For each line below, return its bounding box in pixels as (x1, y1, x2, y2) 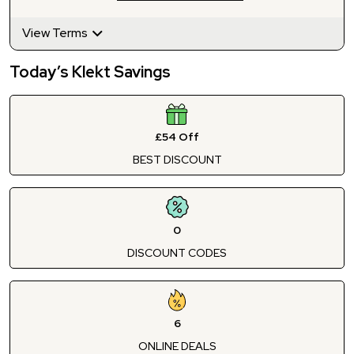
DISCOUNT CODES (127, 245, 227, 260)
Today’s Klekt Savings (9, 61, 171, 82)
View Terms (22, 24, 90, 41)
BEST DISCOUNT (132, 152, 222, 167)
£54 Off (155, 129, 199, 144)
